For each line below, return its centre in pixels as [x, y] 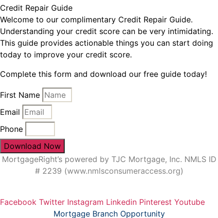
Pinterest [155, 202]
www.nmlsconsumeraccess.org [124, 171]
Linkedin [121, 202]
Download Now [32, 146]
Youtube [190, 202]
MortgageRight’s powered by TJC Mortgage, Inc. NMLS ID [109, 159]
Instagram [85, 202]
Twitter [52, 202]
